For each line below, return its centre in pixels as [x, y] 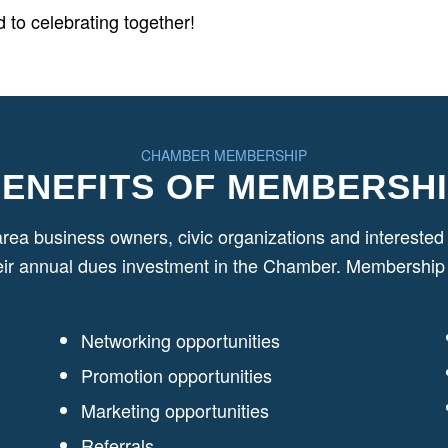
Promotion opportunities [176, 374]
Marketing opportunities [174, 409]
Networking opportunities [180, 339]
